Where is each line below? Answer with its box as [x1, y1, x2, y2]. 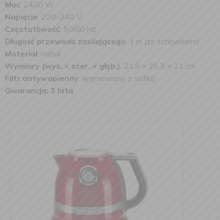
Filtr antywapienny [5, 73, 79, 83]
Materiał [5, 49, 37, 58]
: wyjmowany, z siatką [79, 73, 155, 83]
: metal [37, 49, 60, 58]
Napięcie [5, 12, 38, 22]
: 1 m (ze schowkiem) [126, 36, 199, 46]
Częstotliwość [5, 24, 60, 34]
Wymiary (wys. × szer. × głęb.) [5, 61, 120, 71]
